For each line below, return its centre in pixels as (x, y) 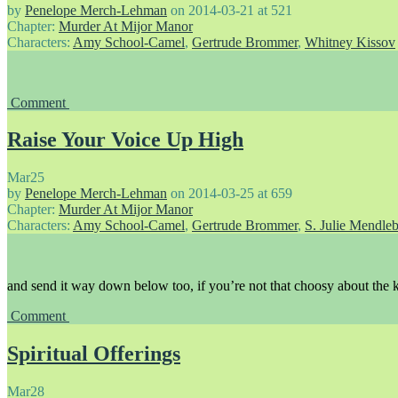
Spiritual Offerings (94, 354)
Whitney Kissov (350, 42)
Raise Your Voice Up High (125, 140)
